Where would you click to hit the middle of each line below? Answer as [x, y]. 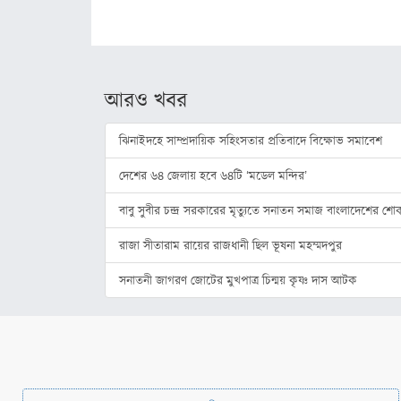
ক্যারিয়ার [93, 99]
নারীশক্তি [88, 26]
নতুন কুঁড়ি [91, 60]
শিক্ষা [27, 99]
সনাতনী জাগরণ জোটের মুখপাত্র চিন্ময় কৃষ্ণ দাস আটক [238, 280]
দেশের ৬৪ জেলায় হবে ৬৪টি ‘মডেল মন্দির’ [213, 175]
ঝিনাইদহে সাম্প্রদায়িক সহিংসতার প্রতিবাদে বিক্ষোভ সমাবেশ [251, 140]
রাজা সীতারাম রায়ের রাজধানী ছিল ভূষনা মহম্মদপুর [230, 245]
